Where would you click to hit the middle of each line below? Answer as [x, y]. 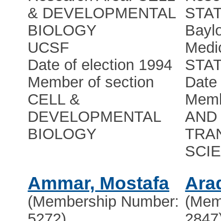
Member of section [91, 82]
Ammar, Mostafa [99, 184]
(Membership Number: [104, 202]
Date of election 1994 [100, 65]
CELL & [54, 100]
